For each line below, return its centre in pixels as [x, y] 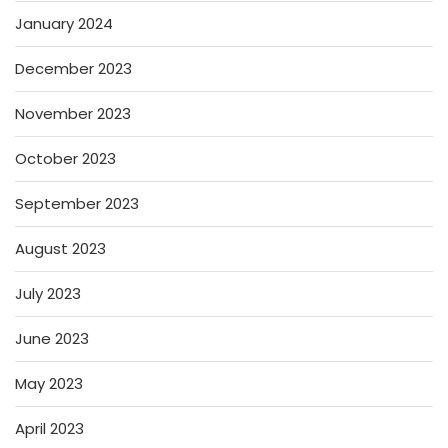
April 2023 [49, 428]
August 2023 [60, 248]
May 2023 [49, 383]
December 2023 [73, 68]
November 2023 [73, 113]
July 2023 [48, 293]
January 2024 [64, 23]
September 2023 [77, 203]
